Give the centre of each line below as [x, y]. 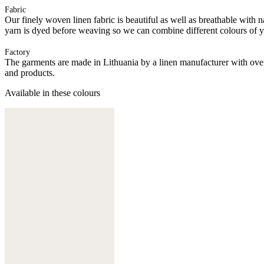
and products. [30, 72]
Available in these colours [52, 93]
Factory [17, 52]
